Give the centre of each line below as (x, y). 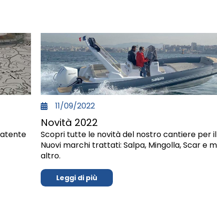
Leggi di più (77, 178)
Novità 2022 (69, 123)
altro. (50, 156)
